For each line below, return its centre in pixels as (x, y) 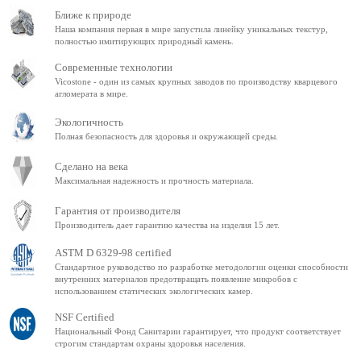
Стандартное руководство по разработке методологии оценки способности (201, 267)
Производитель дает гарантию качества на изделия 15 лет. (167, 224)
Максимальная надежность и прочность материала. (154, 180)
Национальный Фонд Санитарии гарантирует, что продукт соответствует (198, 332)
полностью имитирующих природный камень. (144, 41)
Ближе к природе (93, 15)
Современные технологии (114, 68)
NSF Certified (85, 317)
